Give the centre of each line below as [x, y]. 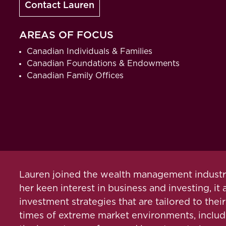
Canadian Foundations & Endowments [103, 64]
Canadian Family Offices [75, 76]
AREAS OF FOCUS [66, 36]
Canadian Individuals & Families [90, 52]
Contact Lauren [60, 6]
